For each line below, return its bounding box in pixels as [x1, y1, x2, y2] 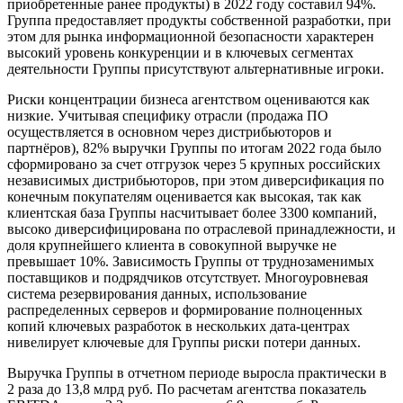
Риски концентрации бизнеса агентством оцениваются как [7, 92, 370, 108]
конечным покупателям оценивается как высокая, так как [7, 189, 362, 205]
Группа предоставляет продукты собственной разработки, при [7, 13, 391, 29]
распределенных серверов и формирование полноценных [7, 302, 363, 318]
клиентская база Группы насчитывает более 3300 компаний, [7, 205, 377, 221]
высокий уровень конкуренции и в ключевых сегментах [7, 45, 354, 61]
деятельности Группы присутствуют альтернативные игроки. [7, 61, 384, 77]
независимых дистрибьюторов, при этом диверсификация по [7, 173, 384, 189]
